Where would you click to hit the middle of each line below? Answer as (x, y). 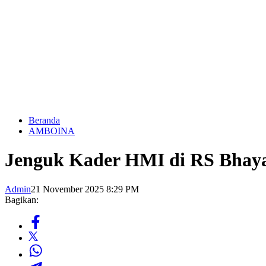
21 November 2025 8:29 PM (85, 189)
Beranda (44, 120)
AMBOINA (52, 131)
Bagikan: (22, 199)
